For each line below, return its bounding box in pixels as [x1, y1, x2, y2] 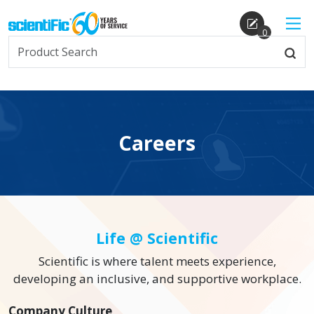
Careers [118, 129, 196, 156]
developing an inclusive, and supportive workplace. [13, 271, 301, 287]
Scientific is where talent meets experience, [38, 253, 276, 269]
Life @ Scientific [96, 228, 218, 248]
